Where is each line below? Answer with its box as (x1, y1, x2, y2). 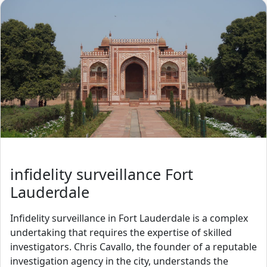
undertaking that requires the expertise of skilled (10, 226, 232, 240)
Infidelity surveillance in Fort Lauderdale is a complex (10, 212, 248, 225)
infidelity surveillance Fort (10, 163, 193, 184)
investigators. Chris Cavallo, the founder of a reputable (10, 240, 257, 254)
